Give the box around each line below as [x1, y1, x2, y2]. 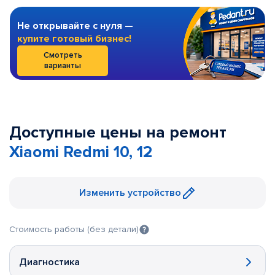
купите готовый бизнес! [17, 33, 131, 45]
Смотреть [43, 50, 82, 60]
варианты [44, 61, 81, 71]
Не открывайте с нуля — [17, 20, 133, 32]
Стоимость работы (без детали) [9, 224, 139, 234]
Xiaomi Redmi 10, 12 [9, 142, 152, 162]
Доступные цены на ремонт [9, 123, 227, 142]
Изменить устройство [79, 187, 181, 199]
